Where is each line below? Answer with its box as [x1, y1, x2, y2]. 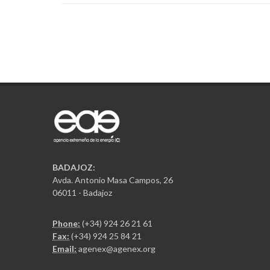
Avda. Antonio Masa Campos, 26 [52, 175, 173, 186]
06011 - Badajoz [52, 187, 112, 198]
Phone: [52, 218, 80, 229]
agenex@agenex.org [78, 243, 155, 254]
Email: [52, 243, 77, 254]
